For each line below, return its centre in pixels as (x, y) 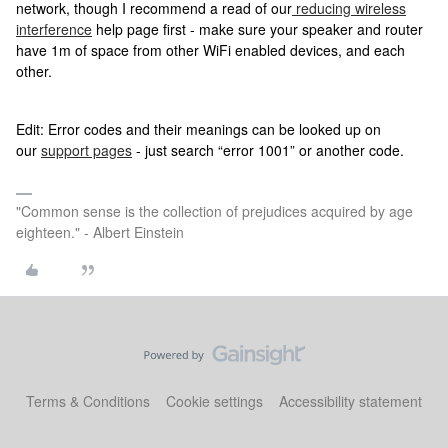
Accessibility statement (350, 401)
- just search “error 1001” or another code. (268, 150)
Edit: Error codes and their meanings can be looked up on (198, 129)
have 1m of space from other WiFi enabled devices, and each (210, 50)
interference (54, 29)
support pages (86, 150)
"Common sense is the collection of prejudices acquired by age (214, 211)
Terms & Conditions (88, 401)
